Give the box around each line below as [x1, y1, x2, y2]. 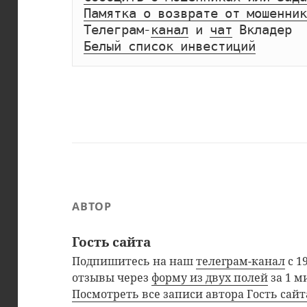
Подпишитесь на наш [72, 253, 197, 269]
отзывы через [72, 269, 152, 285]
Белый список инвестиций [83, 40, 256, 54]
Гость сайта [72, 232, 151, 251]
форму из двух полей [151, 269, 269, 285]
